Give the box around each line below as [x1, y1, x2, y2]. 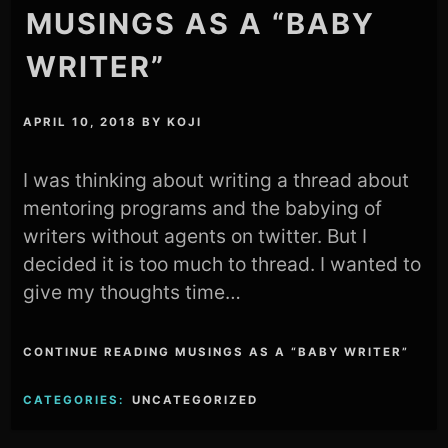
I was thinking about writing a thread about [23, 168, 410, 193]
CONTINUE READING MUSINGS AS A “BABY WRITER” [23, 345, 410, 360]
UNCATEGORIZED [132, 393, 259, 408]
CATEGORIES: [23, 393, 130, 408]
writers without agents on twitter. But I [23, 224, 368, 249]
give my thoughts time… [23, 280, 242, 305]
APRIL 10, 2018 [23, 115, 138, 130]
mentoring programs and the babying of [23, 196, 383, 221]
